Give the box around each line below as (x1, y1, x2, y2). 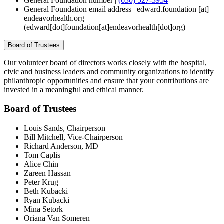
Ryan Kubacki (24, 196, 69, 205)
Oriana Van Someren (24, 214, 90, 223)
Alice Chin (24, 160, 58, 169)
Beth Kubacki (24, 187, 68, 196)
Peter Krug (24, 178, 58, 187)
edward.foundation (137, 4, 196, 13)
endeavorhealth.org (24, 13, 84, 22)
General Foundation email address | (24, 4, 137, 13)
